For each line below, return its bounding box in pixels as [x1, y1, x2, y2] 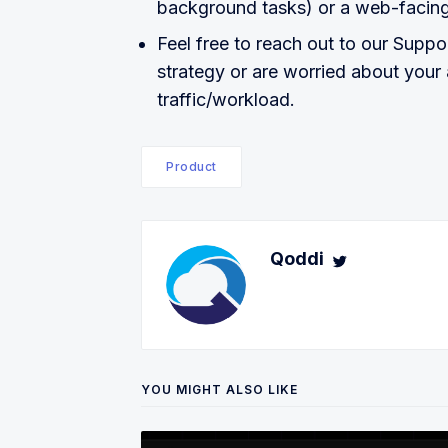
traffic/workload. [157, 88, 295, 110]
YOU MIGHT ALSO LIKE [141, 381, 298, 397]
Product [166, 158, 217, 174]
